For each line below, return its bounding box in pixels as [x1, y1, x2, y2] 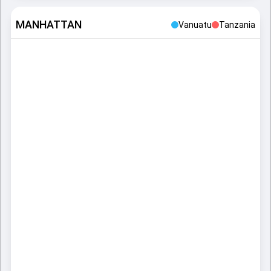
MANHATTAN [16, 18, 82, 31]
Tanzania [219, 20, 255, 30]
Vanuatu [178, 20, 212, 30]
